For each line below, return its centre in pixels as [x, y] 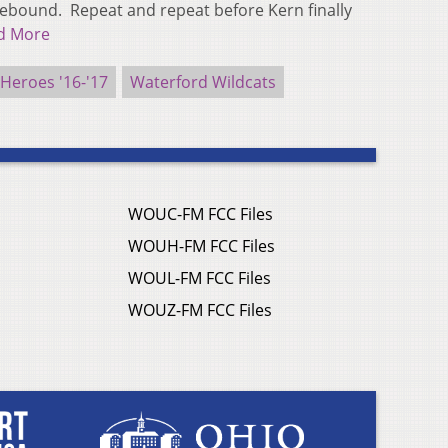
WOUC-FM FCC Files [200, 214]
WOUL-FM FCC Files [199, 278]
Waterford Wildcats [203, 82]
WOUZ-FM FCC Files [200, 310]
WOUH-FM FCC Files [201, 246]
